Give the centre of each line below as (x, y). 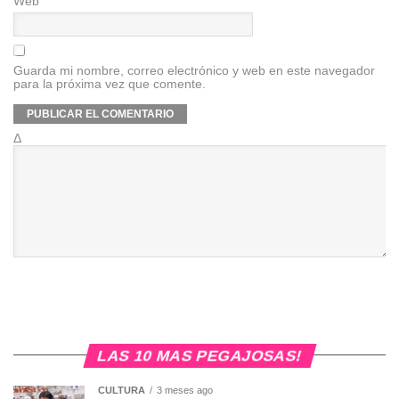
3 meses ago (185, 390)
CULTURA (122, 390)
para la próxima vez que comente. (110, 83)
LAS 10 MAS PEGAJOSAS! (199, 355)
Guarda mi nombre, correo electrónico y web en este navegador (194, 70)
